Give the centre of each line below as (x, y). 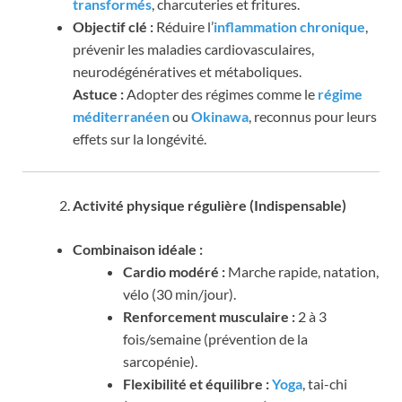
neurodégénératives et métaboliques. (187, 72)
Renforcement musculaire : (209, 317)
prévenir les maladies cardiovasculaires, (193, 49)
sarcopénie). (160, 362)
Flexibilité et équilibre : (196, 384)
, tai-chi (325, 384)
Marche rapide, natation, (302, 272)
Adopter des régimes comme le (221, 94)
